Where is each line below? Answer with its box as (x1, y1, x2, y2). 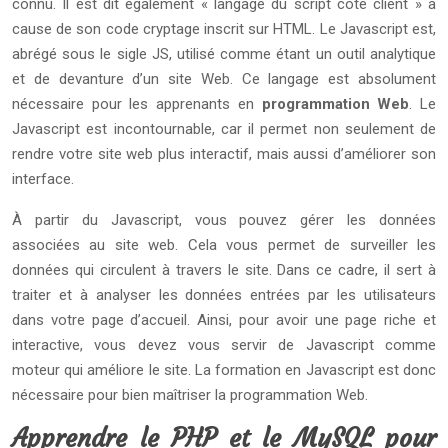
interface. (12, 170, 74, 188)
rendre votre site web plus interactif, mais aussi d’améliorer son (12, 145, 436, 163)
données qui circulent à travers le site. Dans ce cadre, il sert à (12, 261, 436, 279)
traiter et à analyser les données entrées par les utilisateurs (12, 286, 436, 304)
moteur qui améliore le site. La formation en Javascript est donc (12, 361, 436, 379)
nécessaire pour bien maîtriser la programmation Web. (12, 386, 368, 404)
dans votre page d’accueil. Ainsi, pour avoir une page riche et (12, 311, 436, 329)
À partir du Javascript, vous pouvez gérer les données (12, 211, 436, 229)
